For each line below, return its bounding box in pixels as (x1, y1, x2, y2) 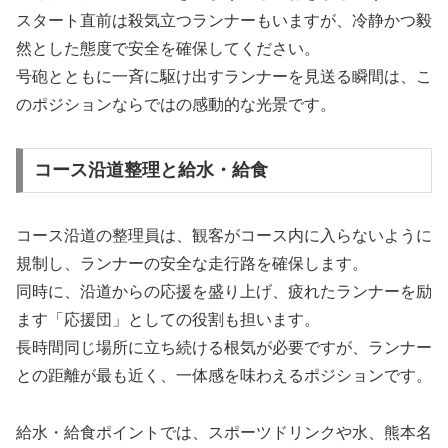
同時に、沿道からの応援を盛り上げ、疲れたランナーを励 (16, 283, 432, 301)
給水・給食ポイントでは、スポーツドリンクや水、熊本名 (16, 424, 432, 442)
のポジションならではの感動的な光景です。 (16, 95, 336, 113)
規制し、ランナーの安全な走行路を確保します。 (16, 255, 368, 273)
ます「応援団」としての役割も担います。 (16, 311, 320, 329)
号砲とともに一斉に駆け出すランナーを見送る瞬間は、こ (16, 67, 432, 85)
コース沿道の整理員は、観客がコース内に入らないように (16, 227, 432, 245)
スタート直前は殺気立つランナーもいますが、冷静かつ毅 (16, 11, 432, 29)
